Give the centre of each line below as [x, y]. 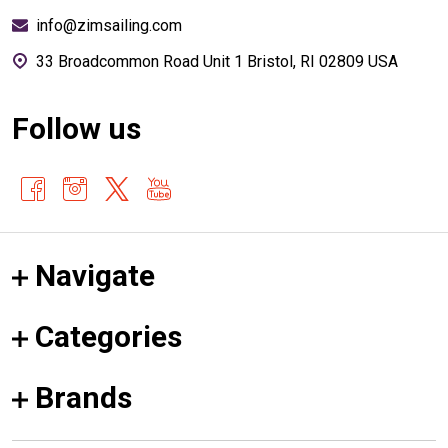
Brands [83, 397]
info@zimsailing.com [109, 25]
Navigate [95, 275]
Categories [108, 336]
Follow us [76, 128]
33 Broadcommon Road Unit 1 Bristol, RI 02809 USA [300, 61]
